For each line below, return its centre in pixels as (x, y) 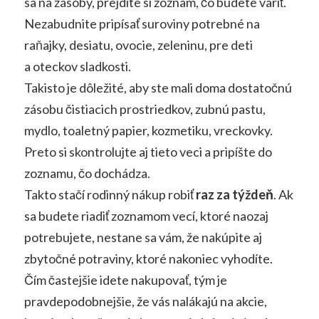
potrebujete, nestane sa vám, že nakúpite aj (143, 237)
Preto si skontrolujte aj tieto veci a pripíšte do (148, 151)
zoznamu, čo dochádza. (87, 173)
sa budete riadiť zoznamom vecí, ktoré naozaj (146, 215)
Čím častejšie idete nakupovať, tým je (125, 279)
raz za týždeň (234, 194)
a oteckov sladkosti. (77, 66)
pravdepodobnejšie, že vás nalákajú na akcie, (145, 301)
